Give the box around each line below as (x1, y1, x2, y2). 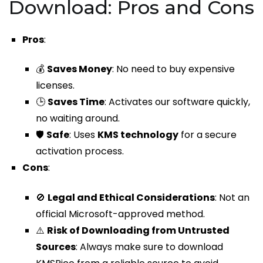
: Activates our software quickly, (104, 95, 251, 109)
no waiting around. (36, 112, 120, 126)
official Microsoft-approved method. (36, 207, 205, 221)
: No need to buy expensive (112, 62, 235, 76)
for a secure (178, 128, 237, 142)
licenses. (36, 79, 75, 93)
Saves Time (48, 95, 105, 109)
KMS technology (97, 128, 179, 142)
